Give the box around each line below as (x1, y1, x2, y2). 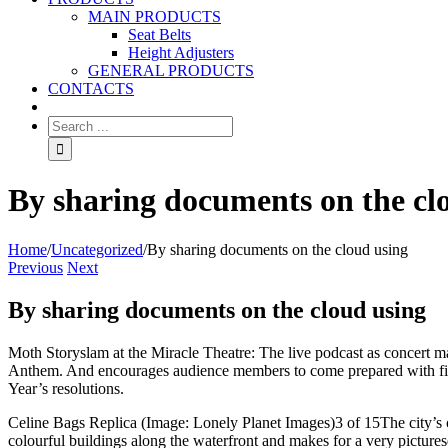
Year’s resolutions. (8, 379, 124, 397)
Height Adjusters (128, 44, 234, 61)
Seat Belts (128, 26, 191, 43)
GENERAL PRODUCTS (88, 62, 254, 79)
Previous (8, 258, 63, 276)
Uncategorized (51, 240, 143, 258)
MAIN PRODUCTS (88, 8, 221, 25)
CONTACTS (48, 80, 134, 97)
